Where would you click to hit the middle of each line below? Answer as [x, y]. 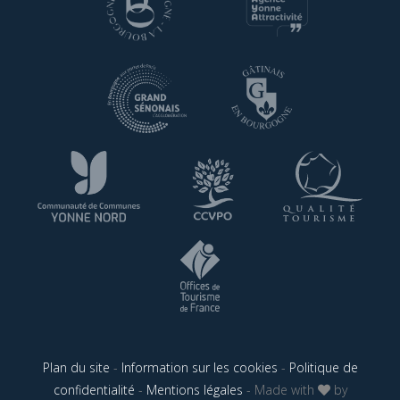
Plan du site [76, 368]
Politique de [323, 368]
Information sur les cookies [199, 368]
